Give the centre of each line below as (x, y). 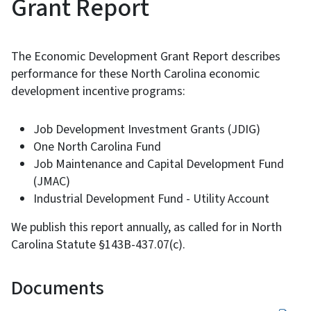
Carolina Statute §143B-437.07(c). (98, 244)
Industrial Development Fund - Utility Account (151, 199)
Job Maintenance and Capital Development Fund (159, 164)
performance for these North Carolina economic (135, 74)
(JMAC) (52, 181)
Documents (58, 288)
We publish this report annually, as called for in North (146, 227)
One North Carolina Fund (97, 146)
